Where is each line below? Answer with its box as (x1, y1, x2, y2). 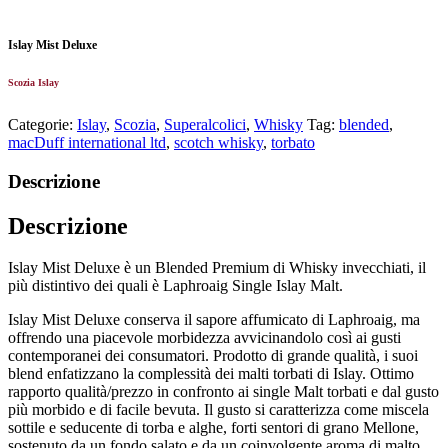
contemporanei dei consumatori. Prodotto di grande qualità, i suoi (8, 347, 418, 365)
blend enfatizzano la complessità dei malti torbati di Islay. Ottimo (8, 365, 414, 383)
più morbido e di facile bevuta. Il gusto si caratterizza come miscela (8, 401, 429, 419)
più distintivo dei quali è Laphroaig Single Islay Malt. (8, 277, 343, 295)
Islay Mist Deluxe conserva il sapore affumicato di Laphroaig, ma (8, 311, 420, 329)
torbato (271, 133, 315, 151)
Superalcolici (164, 115, 246, 133)
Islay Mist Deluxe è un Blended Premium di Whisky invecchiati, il (8, 259, 426, 277)
